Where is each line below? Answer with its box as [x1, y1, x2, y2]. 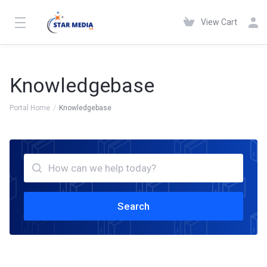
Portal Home [10, 104, 50, 112]
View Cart [201, 17, 237, 27]
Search [117, 200, 150, 212]
